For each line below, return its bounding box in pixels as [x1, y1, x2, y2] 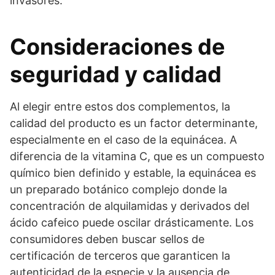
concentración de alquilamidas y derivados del [10, 199, 249, 213]
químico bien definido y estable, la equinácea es [10, 166, 256, 180]
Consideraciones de [10, 33, 225, 61]
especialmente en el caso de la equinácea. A [10, 133, 237, 147]
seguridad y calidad [10, 61, 222, 88]
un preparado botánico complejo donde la [10, 183, 227, 196]
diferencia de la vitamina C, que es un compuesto [10, 150, 265, 163]
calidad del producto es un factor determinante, [10, 117, 258, 130]
